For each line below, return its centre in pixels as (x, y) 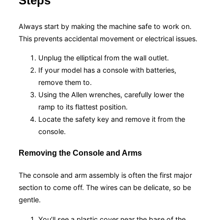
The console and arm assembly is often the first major (105, 175)
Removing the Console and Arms (80, 153)
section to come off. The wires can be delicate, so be (105, 188)
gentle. (30, 200)
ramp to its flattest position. (83, 107)
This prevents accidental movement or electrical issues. (108, 38)
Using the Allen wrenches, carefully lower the (111, 94)
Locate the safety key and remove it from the (112, 119)
